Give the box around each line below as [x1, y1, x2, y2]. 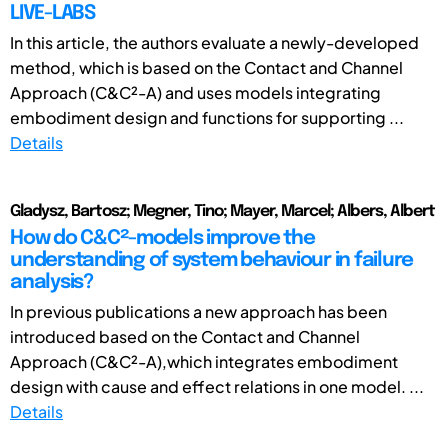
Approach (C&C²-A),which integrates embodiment [10, 350, 398, 372]
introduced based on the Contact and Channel [10, 325, 360, 347]
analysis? [10, 271, 93, 293]
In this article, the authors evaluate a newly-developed [10, 31, 419, 53]
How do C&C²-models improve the [10, 227, 315, 249]
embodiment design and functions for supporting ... [10, 106, 404, 128]
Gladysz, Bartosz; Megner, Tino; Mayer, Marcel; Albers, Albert [10, 202, 435, 220]
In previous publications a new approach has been [10, 300, 387, 322]
